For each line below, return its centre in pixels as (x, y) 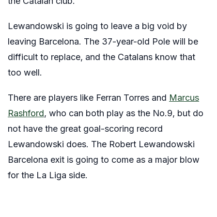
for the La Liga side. (48, 175)
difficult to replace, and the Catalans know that (101, 57)
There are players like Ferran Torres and (88, 98)
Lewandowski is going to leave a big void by (97, 26)
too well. (25, 72)
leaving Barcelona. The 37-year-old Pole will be (103, 41)
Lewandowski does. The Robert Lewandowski (101, 144)
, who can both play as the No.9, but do (124, 113)
